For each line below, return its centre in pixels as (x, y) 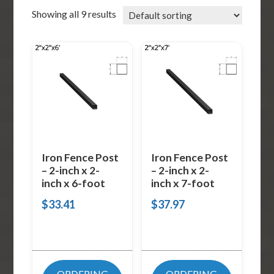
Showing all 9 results (74, 14)
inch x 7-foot (183, 183)
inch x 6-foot (74, 183)
